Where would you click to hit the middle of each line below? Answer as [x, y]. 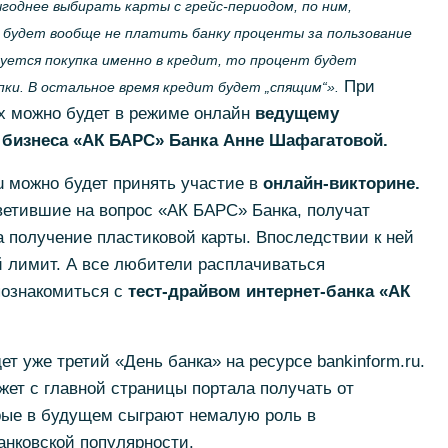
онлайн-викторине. [341, 183]
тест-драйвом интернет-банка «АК [268, 291]
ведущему [296, 113]
